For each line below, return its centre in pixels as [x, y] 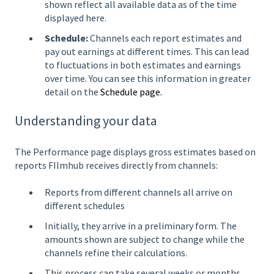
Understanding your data [86, 121]
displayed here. [76, 17]
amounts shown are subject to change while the [145, 239]
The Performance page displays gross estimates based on [135, 151]
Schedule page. [131, 92]
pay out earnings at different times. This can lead [147, 52]
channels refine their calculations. [116, 253]
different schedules [85, 205]
